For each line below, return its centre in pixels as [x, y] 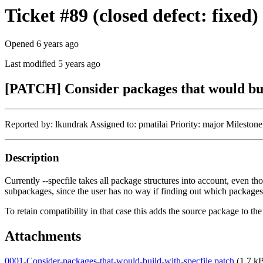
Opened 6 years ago [42, 44]
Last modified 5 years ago [53, 64]
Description [32, 157]
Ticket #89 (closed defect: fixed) [131, 15]
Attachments [43, 236]
